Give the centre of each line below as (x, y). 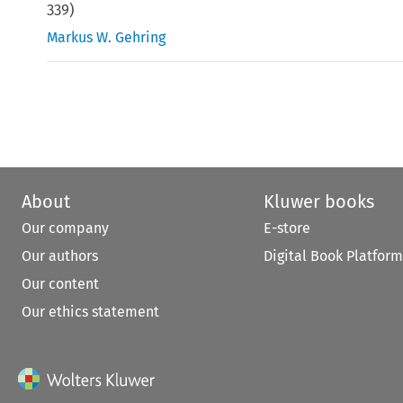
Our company (65, 228)
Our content (60, 283)
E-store (287, 228)
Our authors (60, 255)
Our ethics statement (90, 311)
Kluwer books (318, 201)
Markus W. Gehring (107, 37)
